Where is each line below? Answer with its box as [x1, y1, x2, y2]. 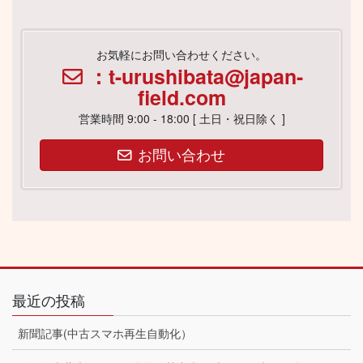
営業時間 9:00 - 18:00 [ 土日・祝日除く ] [78, 110, 285, 127]
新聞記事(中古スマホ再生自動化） [18, 324, 192, 341]
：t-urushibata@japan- [88, 62, 304, 92]
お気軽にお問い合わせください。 [96, 46, 267, 63]
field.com [137, 83, 226, 113]
